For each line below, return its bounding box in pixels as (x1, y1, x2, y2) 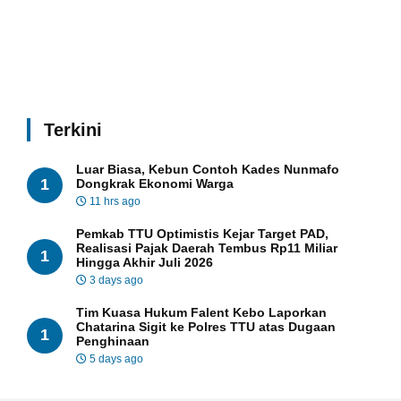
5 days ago (87, 352, 143, 365)
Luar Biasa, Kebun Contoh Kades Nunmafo (76, 161, 339, 176)
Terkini (44, 119, 102, 140)
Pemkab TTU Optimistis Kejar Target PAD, (76, 226, 328, 241)
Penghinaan (76, 333, 149, 348)
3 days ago (87, 273, 143, 286)
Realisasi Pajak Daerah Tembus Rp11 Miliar (76, 240, 337, 255)
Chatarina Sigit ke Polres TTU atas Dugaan (76, 319, 336, 334)
